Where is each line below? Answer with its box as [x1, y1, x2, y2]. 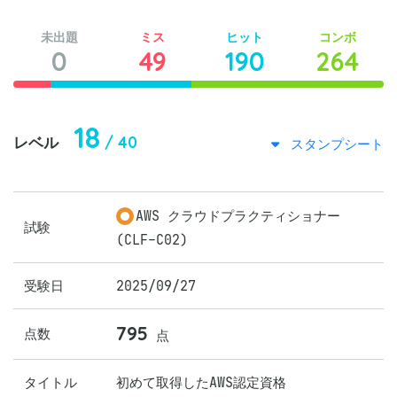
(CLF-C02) [116, 231, 188, 248]
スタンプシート [283, 136, 384, 152]
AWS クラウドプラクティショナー [136, 207, 340, 224]
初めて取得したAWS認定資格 [116, 374, 286, 391]
